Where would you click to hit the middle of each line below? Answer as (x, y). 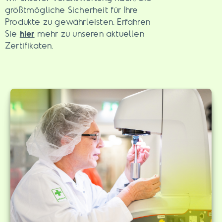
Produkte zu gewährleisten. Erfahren (78, 22)
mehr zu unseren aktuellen (89, 33)
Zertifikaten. (29, 45)
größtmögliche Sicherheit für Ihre (72, 10)
